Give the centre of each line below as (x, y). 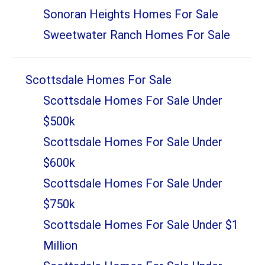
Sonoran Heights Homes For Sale (130, 14)
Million (60, 246)
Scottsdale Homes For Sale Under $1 (140, 225)
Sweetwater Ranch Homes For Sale (136, 35)
